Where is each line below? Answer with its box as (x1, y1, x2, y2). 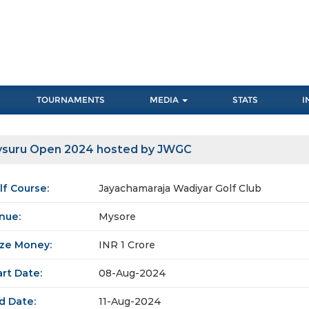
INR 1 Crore (99, 239, 155, 252)
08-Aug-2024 (99, 267, 166, 280)
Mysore (99, 210, 136, 223)
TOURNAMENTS (37, 94, 106, 106)
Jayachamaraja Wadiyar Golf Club (99, 182, 261, 195)
